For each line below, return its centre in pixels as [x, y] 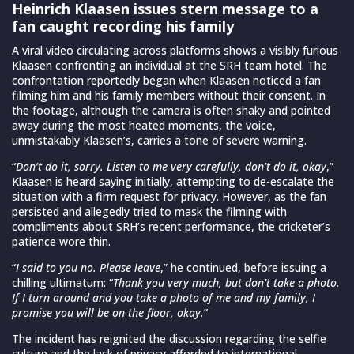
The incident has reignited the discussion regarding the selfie [169, 339]
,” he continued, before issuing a [243, 268]
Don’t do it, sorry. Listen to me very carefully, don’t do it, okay [171, 167]
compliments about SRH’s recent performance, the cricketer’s [171, 227]
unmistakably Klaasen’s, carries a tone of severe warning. [159, 141]
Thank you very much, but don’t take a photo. [226, 283]
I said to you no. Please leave [88, 268]
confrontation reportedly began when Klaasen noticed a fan [166, 81]
